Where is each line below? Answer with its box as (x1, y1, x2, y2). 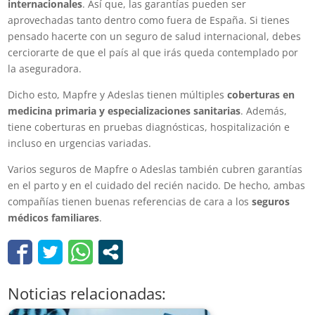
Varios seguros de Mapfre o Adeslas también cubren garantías (8, 162, 303, 176)
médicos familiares (8, 210, 100, 224)
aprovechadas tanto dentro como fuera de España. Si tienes (8, 13, 290, 27)
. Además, (240, 103, 288, 117)
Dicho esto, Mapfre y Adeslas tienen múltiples (8, 87, 228, 101)
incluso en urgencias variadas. (8, 136, 152, 150)
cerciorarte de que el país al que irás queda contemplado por (8, 45, 299, 59)
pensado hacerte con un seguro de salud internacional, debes (8, 29, 302, 43)
